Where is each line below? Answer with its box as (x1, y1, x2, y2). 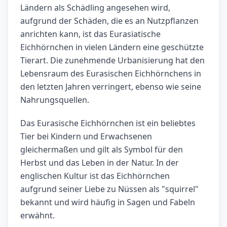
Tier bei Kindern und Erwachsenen (20, 131, 152, 142)
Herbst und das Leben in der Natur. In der (20, 157, 179, 169)
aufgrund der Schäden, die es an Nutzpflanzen (20, 15, 199, 27)
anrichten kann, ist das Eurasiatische (20, 28, 161, 40)
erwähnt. (20, 210, 55, 221)
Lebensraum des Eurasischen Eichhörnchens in (20, 68, 201, 80)
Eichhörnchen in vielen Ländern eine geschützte (20, 42, 204, 53)
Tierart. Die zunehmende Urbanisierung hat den (20, 55, 205, 66)
